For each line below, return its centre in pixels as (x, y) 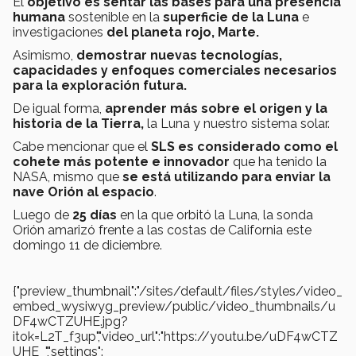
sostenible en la (114, 17)
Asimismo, (44, 56)
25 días (95, 215)
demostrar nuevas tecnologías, (179, 56)
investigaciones (60, 33)
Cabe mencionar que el (82, 147)
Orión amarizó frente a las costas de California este (162, 230)
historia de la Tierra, (80, 124)
